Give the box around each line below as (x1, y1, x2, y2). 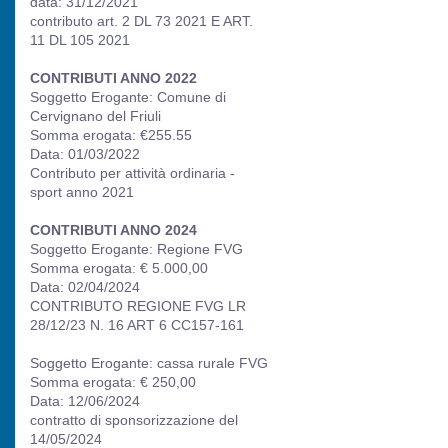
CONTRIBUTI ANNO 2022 (30, 70, 197, 86)
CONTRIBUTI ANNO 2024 (30, 222, 197, 238)
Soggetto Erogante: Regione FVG (30, 241, 243, 257)
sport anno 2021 (30, 184, 134, 200)
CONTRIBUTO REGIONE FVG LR (30, 298, 246, 314)
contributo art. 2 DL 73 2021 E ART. (30, 13, 253, 29)
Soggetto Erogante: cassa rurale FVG (30, 355, 268, 371)
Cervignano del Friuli (30, 108, 161, 124)
